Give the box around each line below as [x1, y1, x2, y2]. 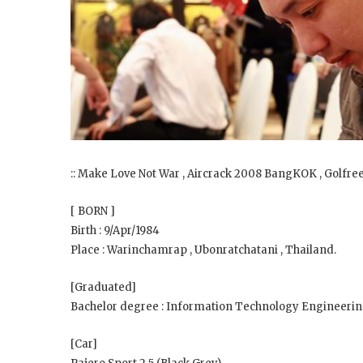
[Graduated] [70, 280, 136, 294]
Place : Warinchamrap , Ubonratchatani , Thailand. [70, 242, 336, 257]
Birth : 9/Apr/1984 [70, 223, 160, 237]
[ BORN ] [70, 203, 115, 218]
